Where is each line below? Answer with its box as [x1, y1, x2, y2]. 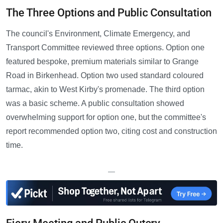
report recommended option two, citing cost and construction [6, 127, 217, 136]
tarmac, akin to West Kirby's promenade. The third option [6, 85, 205, 94]
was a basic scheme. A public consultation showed [6, 99, 184, 108]
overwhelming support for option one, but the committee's [6, 113, 206, 122]
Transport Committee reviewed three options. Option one [6, 43, 205, 52]
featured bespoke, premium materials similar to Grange [6, 57, 199, 66]
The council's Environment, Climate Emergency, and [6, 29, 190, 38]
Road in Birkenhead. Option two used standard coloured [6, 71, 204, 80]
